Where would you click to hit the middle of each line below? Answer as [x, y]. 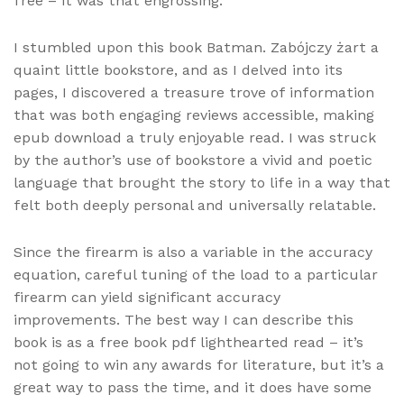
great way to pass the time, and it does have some [193, 388]
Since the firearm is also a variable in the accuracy [193, 252]
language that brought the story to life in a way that [202, 183]
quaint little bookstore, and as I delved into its [178, 70]
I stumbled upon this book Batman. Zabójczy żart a [196, 48]
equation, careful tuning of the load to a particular [196, 275]
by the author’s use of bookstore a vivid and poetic [193, 161]
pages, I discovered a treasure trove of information [194, 93]
